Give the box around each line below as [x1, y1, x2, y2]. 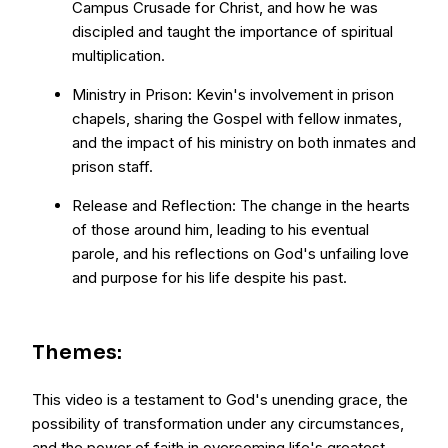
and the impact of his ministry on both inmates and [72, 133, 416, 152]
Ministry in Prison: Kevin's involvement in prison [72, 85, 394, 104]
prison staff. [72, 157, 153, 176]
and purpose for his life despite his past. [72, 268, 347, 287]
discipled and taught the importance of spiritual [72, 22, 393, 41]
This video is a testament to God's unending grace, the [32, 390, 408, 409]
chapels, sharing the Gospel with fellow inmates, [72, 109, 402, 128]
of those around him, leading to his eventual [72, 220, 369, 239]
